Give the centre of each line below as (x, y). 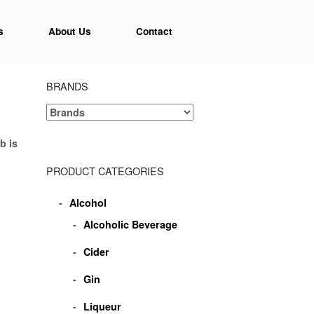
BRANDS (67, 86)
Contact (154, 32)
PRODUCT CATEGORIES (105, 171)
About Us (70, 32)
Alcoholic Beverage (131, 224)
